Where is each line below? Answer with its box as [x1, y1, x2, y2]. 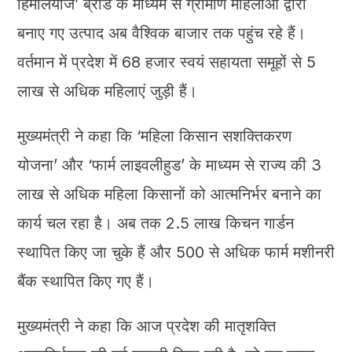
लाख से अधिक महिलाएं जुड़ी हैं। [16, 81, 197, 101]
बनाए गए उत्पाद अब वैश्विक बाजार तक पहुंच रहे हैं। [16, 23, 306, 42]
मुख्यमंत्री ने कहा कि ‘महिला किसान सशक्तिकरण [16, 126, 291, 145]
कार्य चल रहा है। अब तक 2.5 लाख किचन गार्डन [16, 213, 294, 233]
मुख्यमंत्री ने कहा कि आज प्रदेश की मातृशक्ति [16, 316, 276, 335]
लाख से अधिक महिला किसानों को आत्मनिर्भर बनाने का [16, 184, 321, 203]
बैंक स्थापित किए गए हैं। [16, 271, 154, 291]
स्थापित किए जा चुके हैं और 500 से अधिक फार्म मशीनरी [16, 242, 335, 262]
